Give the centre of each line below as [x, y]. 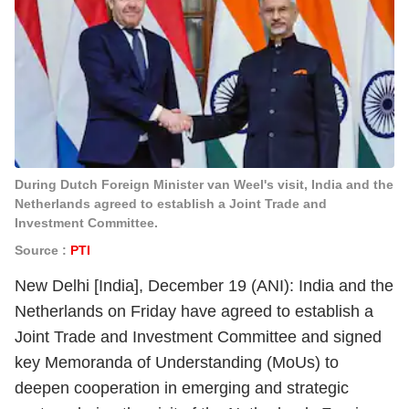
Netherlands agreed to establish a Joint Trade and [171, 204]
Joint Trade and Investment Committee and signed [198, 337]
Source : [42, 250]
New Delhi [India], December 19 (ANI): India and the [204, 286]
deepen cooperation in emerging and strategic [182, 388]
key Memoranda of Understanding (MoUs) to [177, 362]
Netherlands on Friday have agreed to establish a [194, 311]
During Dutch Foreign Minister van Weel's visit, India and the [204, 184]
